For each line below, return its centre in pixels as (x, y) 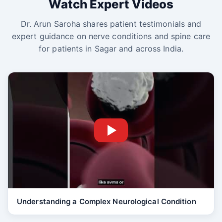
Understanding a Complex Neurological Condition (107, 201)
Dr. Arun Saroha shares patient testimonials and (111, 24)
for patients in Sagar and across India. (111, 48)
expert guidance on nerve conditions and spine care (111, 36)
